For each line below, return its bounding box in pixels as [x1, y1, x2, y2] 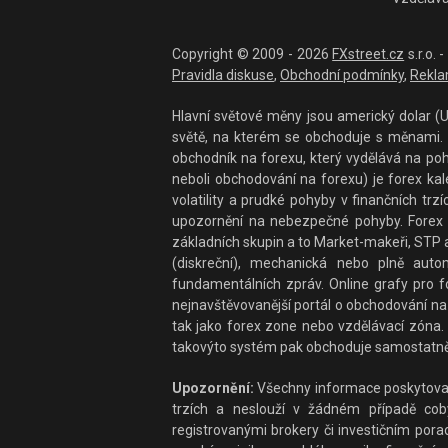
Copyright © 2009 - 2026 [172, 46, 333, 63]
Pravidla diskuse [172, 67, 274, 84]
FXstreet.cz [332, 46, 405, 63]
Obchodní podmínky [280, 67, 404, 84]
